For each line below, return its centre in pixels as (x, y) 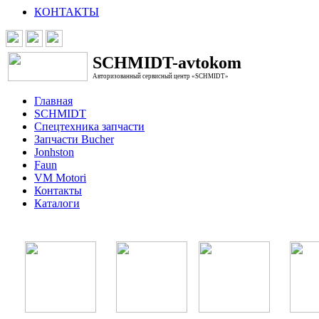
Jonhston (54, 152)
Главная (53, 101)
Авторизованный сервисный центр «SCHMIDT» (161, 76)
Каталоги (57, 203)
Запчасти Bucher (74, 139)
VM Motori (60, 178)
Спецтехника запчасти (89, 126)
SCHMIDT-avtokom (167, 63)
